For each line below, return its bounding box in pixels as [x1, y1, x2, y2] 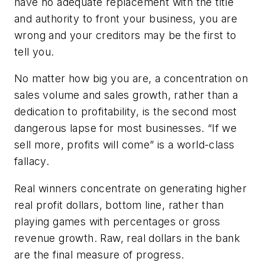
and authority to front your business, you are [14, 12, 237, 25]
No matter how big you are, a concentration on [14, 72, 248, 85]
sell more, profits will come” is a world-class [14, 138, 235, 151]
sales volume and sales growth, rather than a [14, 89, 238, 102]
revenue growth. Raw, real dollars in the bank [14, 231, 240, 244]
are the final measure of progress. [14, 248, 185, 261]
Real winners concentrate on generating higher [14, 182, 247, 195]
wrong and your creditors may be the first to [14, 28, 237, 41]
